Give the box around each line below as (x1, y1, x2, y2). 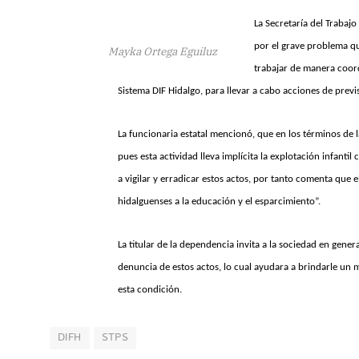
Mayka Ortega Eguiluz (108, 43, 218, 58)
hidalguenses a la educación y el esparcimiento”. (118, 196, 323, 208)
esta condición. (118, 284, 182, 296)
